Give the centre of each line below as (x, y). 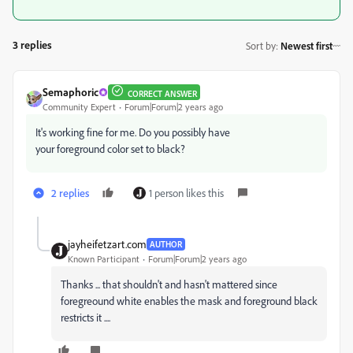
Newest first (307, 45)
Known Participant (104, 259)
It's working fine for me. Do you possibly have (133, 132)
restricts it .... (85, 317)
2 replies (70, 193)
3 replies (32, 45)
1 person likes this (186, 193)
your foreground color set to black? (110, 149)
